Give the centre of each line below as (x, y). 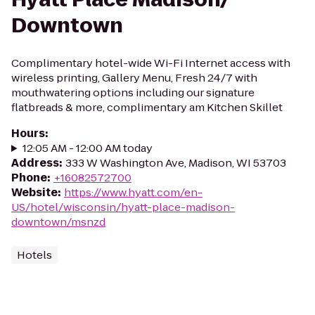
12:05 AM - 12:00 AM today (87, 148)
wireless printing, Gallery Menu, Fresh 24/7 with (134, 78)
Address (35, 163)
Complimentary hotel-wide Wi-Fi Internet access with (151, 63)
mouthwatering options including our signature (133, 92)
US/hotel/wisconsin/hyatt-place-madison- (123, 207)
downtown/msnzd (58, 222)
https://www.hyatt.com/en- (133, 192)
